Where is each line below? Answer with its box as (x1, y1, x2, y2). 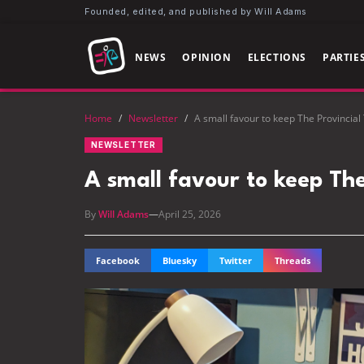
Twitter (219, 254, 252, 266)
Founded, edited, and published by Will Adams (84, 6, 307, 17)
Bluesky (162, 254, 197, 266)
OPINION (182, 50, 232, 64)
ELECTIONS (247, 50, 307, 64)
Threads (275, 254, 310, 266)
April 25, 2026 (158, 207, 221, 221)
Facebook (96, 254, 140, 266)
